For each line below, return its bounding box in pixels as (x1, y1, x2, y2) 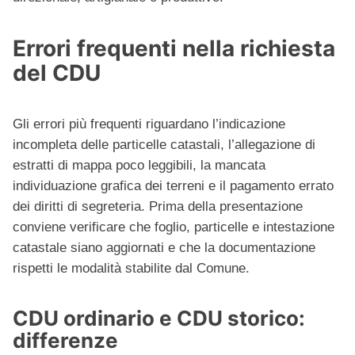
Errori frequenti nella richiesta (13, 35, 335, 63)
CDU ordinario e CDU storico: (13, 306, 305, 331)
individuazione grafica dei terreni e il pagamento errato (13, 178, 334, 194)
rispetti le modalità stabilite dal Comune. (13, 261, 250, 277)
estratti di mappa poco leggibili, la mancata (13, 158, 265, 174)
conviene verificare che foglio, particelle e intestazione (13, 219, 334, 235)
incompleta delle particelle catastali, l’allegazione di (13, 137, 315, 153)
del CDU (13, 59, 101, 87)
